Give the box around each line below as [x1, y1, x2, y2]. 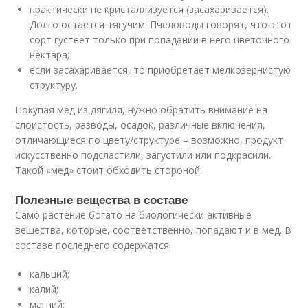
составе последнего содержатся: [15, 239, 172, 252]
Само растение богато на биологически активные [15, 208, 252, 221]
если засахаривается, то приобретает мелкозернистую [30, 63, 291, 76]
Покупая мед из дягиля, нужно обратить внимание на [15, 103, 268, 116]
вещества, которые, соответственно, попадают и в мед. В [15, 223, 292, 236]
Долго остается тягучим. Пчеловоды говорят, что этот [30, 18, 293, 31]
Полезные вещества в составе [15, 191, 188, 208]
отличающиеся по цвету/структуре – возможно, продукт [15, 133, 284, 146]
